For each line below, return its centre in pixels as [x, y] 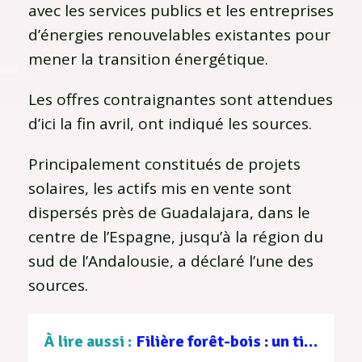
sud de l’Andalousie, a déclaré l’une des [171, 261]
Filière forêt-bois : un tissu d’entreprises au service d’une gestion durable [311, 341]
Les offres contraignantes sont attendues [181, 99]
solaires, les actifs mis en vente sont [160, 188]
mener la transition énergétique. [148, 59]
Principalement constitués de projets [164, 164]
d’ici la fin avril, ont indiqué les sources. [170, 123]
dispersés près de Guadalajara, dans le [169, 212]
